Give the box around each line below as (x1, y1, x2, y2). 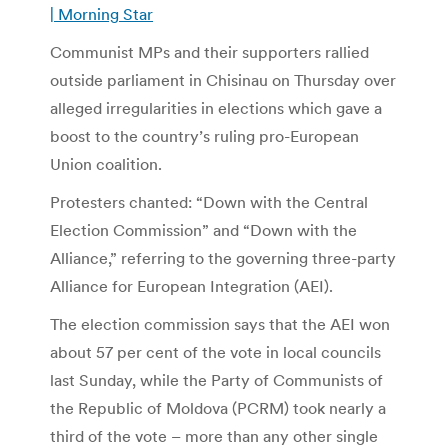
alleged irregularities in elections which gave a (50, 97, 382, 118)
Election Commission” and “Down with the (50, 219, 357, 240)
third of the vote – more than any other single (50, 425, 378, 446)
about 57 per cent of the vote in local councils (50, 341, 381, 362)
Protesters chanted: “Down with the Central (50, 191, 368, 212)
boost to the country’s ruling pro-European (50, 125, 359, 146)
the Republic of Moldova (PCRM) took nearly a (50, 397, 386, 418)
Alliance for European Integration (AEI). (50, 275, 333, 296)
